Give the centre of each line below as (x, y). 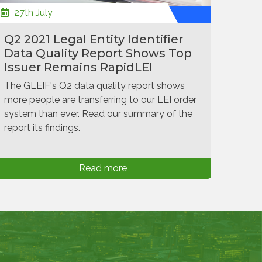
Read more (103, 168)
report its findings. (42, 128)
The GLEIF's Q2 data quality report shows (94, 86)
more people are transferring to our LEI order (100, 100)
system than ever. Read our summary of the (98, 114)
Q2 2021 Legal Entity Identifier (94, 39)
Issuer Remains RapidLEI (78, 67)
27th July (32, 13)
